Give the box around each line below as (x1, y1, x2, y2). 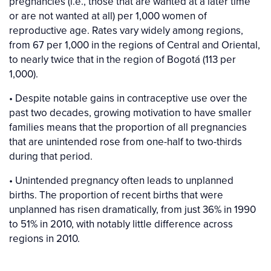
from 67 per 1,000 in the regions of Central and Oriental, (9, 38, 260, 53)
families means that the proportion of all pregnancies (9, 120, 247, 135)
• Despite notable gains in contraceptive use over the (9, 91, 247, 106)
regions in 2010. (9, 231, 80, 246)
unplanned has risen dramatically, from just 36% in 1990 (9, 202, 256, 217)
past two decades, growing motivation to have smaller (9, 105, 252, 120)
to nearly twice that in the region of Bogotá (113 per (9, 52, 236, 67)
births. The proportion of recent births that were (9, 188, 223, 203)
